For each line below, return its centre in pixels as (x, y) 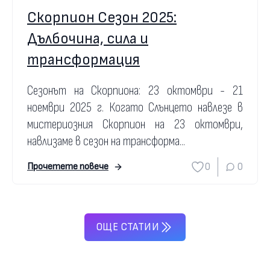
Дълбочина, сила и (88, 39)
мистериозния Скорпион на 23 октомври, (135, 124)
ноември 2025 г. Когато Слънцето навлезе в (135, 107)
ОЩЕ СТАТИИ (128, 227)
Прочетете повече (68, 166)
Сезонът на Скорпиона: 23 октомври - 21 (135, 90)
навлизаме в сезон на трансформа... (106, 141)
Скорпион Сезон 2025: (102, 17)
